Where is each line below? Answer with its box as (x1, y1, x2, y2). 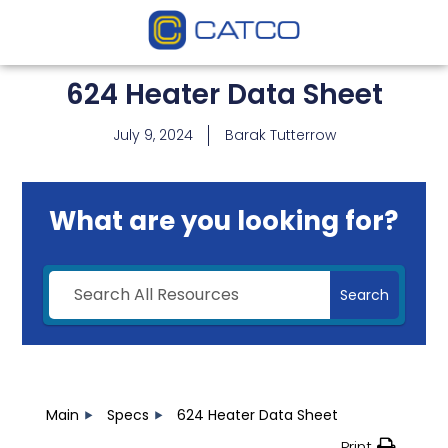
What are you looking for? (49, 202, 399, 239)
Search (340, 284, 390, 305)
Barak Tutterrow (224, 125, 336, 146)
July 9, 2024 (112, 125, 193, 146)
